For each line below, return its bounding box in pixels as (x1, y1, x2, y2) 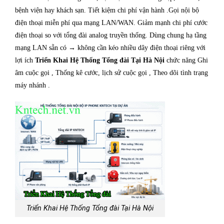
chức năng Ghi (166, 56, 208, 64)
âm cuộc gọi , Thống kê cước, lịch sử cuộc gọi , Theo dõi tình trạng (15, 68, 208, 76)
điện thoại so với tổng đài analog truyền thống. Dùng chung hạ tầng (15, 31, 206, 39)
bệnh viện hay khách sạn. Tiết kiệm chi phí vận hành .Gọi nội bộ (15, 6, 199, 14)
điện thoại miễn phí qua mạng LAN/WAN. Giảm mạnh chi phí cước (15, 18, 207, 26)
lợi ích (15, 56, 35, 64)
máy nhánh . (15, 81, 50, 89)
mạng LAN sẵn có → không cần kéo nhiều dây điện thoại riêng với (15, 43, 205, 51)
